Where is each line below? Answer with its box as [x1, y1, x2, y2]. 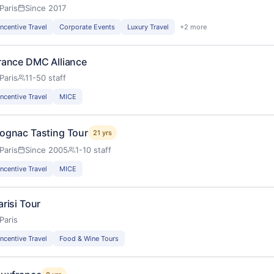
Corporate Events [59, 22, 115, 31]
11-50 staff [25, 72, 66, 83]
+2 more [180, 22, 207, 31]
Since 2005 [25, 144, 68, 155]
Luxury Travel [127, 22, 169, 31]
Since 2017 [25, 2, 66, 13]
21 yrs [92, 128, 112, 137]
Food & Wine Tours [59, 234, 119, 243]
